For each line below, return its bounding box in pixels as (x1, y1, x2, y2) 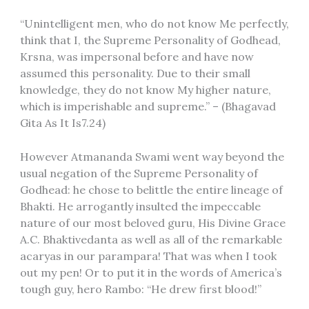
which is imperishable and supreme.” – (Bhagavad (19, 99, 276, 113)
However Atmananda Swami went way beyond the (19, 150, 284, 164)
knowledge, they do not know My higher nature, (19, 82, 271, 97)
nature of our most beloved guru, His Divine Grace (19, 216, 286, 230)
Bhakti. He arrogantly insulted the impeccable (19, 199, 261, 214)
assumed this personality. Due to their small (19, 66, 250, 80)
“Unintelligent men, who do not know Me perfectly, (19, 16, 289, 30)
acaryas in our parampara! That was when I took (19, 249, 277, 263)
